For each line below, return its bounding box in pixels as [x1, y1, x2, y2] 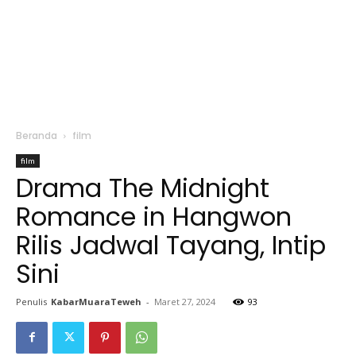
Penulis [16, 295, 47, 308]
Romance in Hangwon [16, 198, 292, 234]
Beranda [16, 128, 57, 142]
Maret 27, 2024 [154, 295, 215, 308]
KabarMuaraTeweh [51, 295, 141, 308]
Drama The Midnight [16, 169, 269, 206]
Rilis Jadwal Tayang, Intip [16, 226, 326, 263]
